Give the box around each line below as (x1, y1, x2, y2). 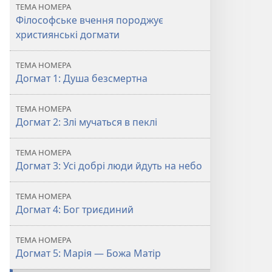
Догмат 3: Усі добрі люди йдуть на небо (16, 159, 202, 172)
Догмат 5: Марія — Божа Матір (16, 246, 161, 260)
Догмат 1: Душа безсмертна (16, 72, 148, 85)
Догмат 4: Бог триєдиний (16, 203, 134, 216)
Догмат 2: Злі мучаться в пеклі (16, 115, 157, 129)
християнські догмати (16, 28, 120, 41)
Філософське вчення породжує (16, 13, 163, 27)
